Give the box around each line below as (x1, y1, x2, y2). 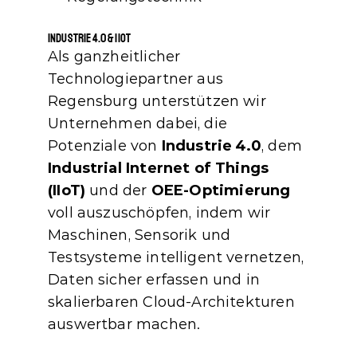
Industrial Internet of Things (48, 159, 269, 177)
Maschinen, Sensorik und (48, 226, 231, 244)
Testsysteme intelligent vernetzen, (48, 249, 304, 266)
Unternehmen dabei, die (48, 115, 227, 132)
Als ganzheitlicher (48, 48, 181, 65)
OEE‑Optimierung (151, 182, 291, 199)
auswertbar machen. (48, 316, 201, 333)
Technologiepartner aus (48, 70, 223, 88)
